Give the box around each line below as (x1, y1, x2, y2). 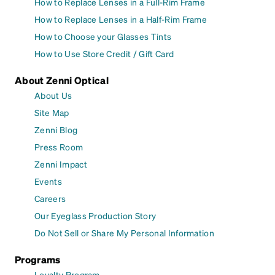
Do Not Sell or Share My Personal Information (34, 227, 215, 239)
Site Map (34, 107, 69, 118)
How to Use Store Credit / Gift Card (34, 48, 174, 60)
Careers (34, 193, 66, 204)
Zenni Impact (34, 158, 87, 170)
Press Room (34, 141, 83, 153)
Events (34, 176, 62, 187)
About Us (34, 90, 72, 101)
